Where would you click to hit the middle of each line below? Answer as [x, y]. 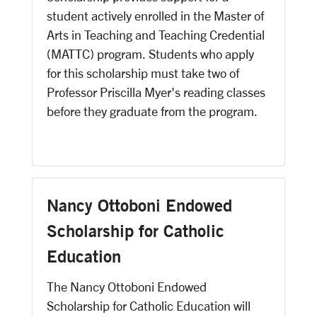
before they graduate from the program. [152, 111]
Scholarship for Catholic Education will [149, 306]
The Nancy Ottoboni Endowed [127, 287]
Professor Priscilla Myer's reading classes [156, 92]
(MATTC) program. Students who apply [150, 54]
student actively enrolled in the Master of [155, 16]
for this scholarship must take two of [143, 73]
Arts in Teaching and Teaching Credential [156, 35]
